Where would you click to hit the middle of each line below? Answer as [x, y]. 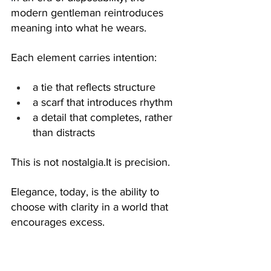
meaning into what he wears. [79, 28]
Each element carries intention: [84, 57]
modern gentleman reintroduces [89, 12]
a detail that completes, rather [104, 117]
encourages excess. [58, 222]
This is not [36, 162]
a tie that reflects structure [94, 87]
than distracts [64, 132]
